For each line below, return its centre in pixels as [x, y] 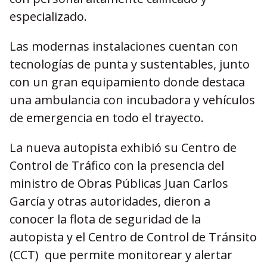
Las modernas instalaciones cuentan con [124, 46]
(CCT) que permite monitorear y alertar [121, 255]
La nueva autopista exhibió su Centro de [123, 148]
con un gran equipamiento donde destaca [127, 82]
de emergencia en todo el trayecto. [107, 118]
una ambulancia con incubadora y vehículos [132, 100]
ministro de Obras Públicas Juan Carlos [119, 183]
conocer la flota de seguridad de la [105, 219]
